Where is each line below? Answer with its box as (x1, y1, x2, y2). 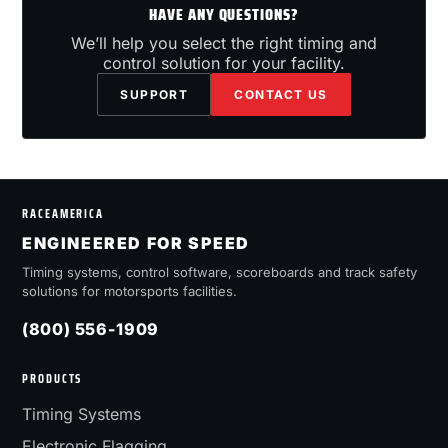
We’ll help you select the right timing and (71, 32, 377, 53)
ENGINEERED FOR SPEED (22, 233, 250, 253)
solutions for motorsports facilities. (22, 283, 237, 299)
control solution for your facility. (103, 52, 345, 73)
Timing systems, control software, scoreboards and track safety (22, 264, 417, 280)
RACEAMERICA (22, 204, 105, 223)
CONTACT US (234, 86, 328, 102)
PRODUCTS (22, 369, 83, 388)
